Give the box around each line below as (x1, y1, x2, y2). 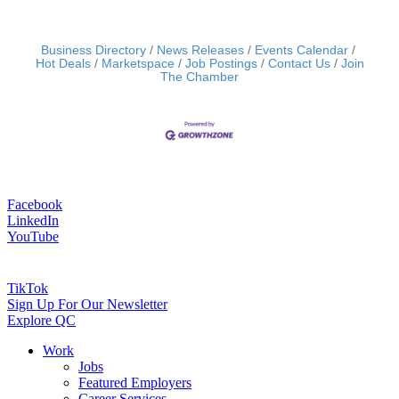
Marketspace (101, 57, 175, 71)
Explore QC (7, 313, 76, 329)
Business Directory (40, 44, 146, 58)
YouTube (7, 228, 59, 244)
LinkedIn (7, 212, 59, 228)
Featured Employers (78, 375, 191, 391)
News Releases (156, 44, 244, 58)
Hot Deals (35, 57, 91, 71)
